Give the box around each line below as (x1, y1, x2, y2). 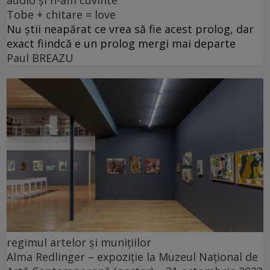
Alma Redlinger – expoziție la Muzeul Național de (7, 250, 258, 265)
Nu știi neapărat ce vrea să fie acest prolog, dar (7, 21, 254, 36)
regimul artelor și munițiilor (7, 235, 151, 250)
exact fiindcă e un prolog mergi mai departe (7, 36, 236, 51)
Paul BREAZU (7, 50, 74, 65)
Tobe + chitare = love (7, 7, 116, 22)
